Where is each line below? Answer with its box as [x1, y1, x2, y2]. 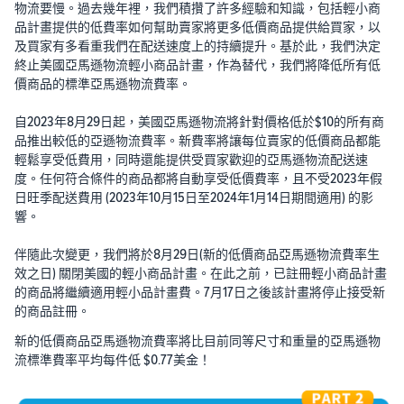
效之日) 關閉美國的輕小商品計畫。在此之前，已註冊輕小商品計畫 [14, 265, 387, 281]
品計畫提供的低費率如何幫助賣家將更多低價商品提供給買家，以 [14, 19, 381, 35]
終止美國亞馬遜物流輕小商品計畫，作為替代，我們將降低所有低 [14, 57, 381, 73]
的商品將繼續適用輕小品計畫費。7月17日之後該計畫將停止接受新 [14, 284, 385, 300]
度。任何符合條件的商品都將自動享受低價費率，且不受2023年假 [14, 170, 382, 187]
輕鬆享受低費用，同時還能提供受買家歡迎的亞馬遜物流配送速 [14, 151, 368, 168]
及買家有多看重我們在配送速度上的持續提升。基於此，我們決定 [14, 38, 381, 54]
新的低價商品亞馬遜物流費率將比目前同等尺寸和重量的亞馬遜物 [14, 333, 381, 349]
